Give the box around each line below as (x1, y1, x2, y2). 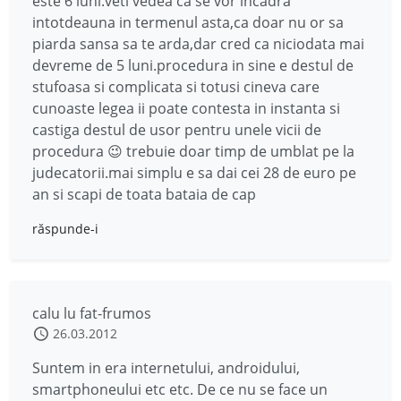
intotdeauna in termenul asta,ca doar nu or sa (32, 13, 344, 33)
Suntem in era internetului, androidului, (32, 358, 300, 379)
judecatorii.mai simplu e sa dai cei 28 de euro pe (32, 163, 356, 183)
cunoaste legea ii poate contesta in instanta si (32, 98, 340, 119)
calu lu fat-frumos (32, 303, 151, 324)
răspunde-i (32, 220, 98, 238)
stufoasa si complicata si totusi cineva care (32, 77, 320, 98)
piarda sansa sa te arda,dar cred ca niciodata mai (32, 34, 364, 55)
